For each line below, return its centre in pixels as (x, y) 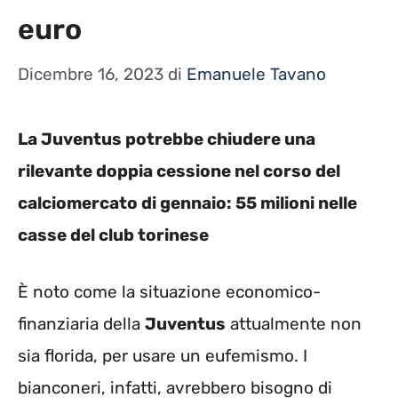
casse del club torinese (113, 235)
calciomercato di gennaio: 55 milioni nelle (187, 203)
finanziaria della (81, 324)
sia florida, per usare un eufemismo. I (163, 356)
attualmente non (294, 324)
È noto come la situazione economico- (169, 292)
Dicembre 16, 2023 (91, 74)
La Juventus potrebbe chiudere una (167, 139)
